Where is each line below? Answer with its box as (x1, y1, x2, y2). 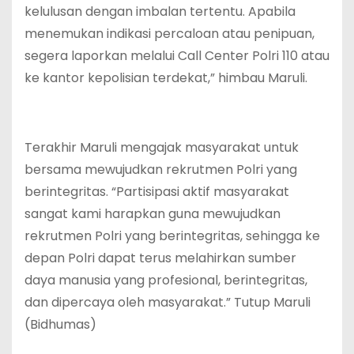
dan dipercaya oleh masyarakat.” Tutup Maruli (24, 293, 311, 312)
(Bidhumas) (24, 315, 96, 334)
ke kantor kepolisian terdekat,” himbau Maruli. (24, 69, 307, 88)
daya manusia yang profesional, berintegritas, (24, 271, 307, 290)
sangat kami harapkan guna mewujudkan (24, 205, 281, 224)
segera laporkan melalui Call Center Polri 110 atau (24, 47, 330, 66)
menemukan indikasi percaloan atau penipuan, (24, 24, 314, 43)
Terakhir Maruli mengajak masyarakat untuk (24, 138, 299, 157)
